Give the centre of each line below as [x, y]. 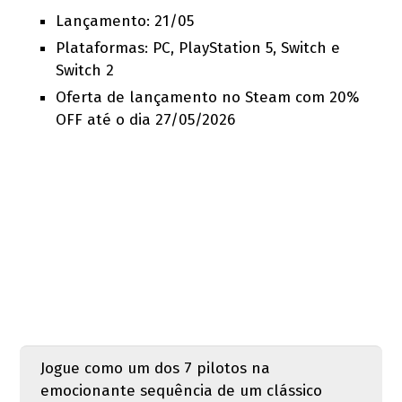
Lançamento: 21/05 [125, 21]
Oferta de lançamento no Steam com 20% [208, 97]
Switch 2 [85, 70]
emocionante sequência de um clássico [181, 390]
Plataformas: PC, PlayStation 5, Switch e [198, 48]
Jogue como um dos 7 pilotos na [155, 368]
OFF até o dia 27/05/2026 [146, 119]
